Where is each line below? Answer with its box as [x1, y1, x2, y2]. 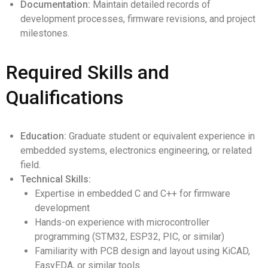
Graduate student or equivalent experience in [66, 130, 255, 142]
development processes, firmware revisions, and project [20, 13, 255, 25]
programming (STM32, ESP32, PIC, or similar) [35, 231, 224, 242]
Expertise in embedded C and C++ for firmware [35, 188, 230, 199]
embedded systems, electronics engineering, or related [20, 145, 252, 156]
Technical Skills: [20, 173, 91, 185]
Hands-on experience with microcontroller [35, 217, 209, 228]
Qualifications [6, 86, 123, 109]
